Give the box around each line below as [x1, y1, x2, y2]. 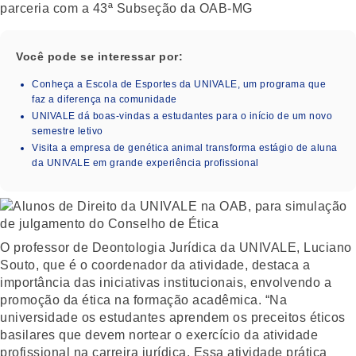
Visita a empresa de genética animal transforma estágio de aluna [32, 141, 338, 153]
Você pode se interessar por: [16, 49, 183, 63]
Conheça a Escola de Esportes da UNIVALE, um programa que [32, 78, 326, 90]
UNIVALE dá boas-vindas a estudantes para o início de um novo [32, 110, 332, 122]
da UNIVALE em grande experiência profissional [32, 157, 259, 168]
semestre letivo [32, 125, 103, 137]
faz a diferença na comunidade [32, 93, 177, 105]
